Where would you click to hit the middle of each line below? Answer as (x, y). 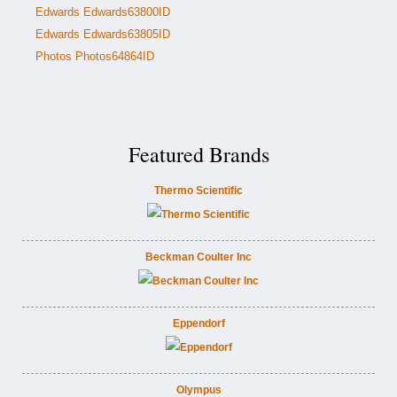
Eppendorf (198, 323)
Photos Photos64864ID (95, 56)
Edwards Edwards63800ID (103, 12)
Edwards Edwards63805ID (103, 34)
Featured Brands (198, 154)
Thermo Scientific (198, 191)
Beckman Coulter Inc (198, 257)
